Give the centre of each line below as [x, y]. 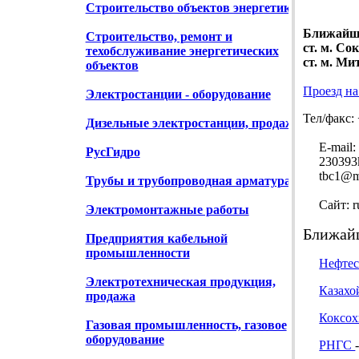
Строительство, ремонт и [159, 37]
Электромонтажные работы [167, 210]
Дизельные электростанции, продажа [193, 123]
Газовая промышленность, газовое [186, 325]
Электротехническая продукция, [180, 282]
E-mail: [330, 147]
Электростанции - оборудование [178, 95]
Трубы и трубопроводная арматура [188, 181]
